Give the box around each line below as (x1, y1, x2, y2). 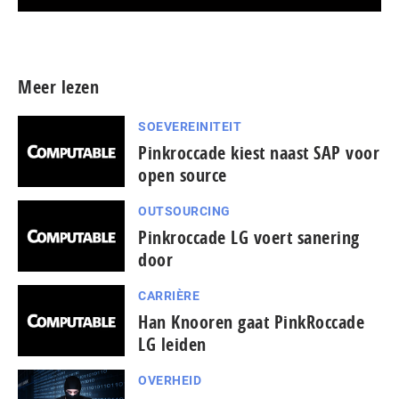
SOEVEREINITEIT (138, 118, 241, 134)
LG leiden (138, 331, 207, 356)
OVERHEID (138, 372, 201, 387)
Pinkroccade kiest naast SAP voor (138, 140, 379, 165)
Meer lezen (18, 74, 99, 99)
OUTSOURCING (138, 203, 231, 218)
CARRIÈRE (138, 288, 199, 303)
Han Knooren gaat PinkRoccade (138, 309, 364, 334)
